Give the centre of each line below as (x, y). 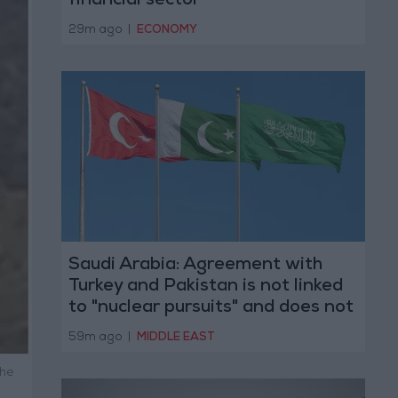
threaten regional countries (184, 330)
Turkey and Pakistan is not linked (205, 287)
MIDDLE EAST (176, 338)
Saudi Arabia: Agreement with (195, 266)
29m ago (96, 30)
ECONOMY (167, 30)
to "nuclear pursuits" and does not (211, 309)
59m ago (96, 338)
